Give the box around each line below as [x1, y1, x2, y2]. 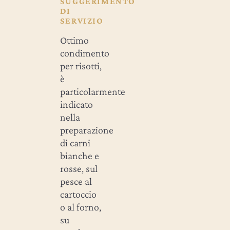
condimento [60, 47, 109, 59]
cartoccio [60, 188, 97, 200]
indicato [60, 98, 93, 110]
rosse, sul [60, 162, 98, 174]
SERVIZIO [60, 15, 104, 26]
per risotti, [60, 60, 102, 71]
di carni [60, 137, 90, 148]
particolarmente [60, 85, 125, 97]
